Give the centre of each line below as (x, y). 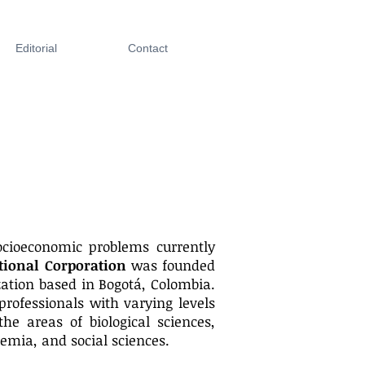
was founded (170, 265)
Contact (147, 48)
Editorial (36, 48)
